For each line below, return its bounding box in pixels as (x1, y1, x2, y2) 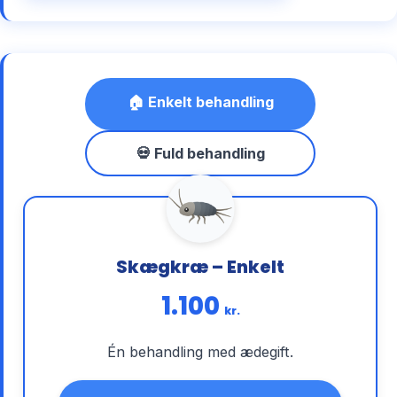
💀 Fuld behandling (136, 144, 265, 162)
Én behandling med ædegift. (107, 343, 293, 362)
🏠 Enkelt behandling (127, 93, 274, 112)
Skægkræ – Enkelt (116, 254, 284, 279)
